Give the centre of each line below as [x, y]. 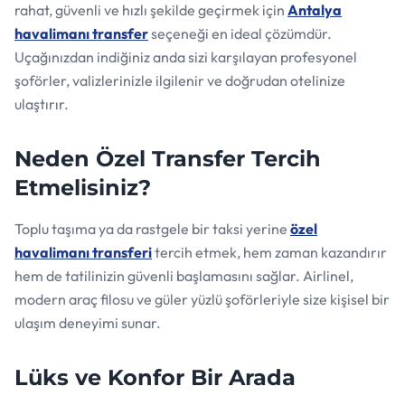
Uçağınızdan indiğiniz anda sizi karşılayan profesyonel [186, 57]
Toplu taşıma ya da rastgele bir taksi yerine [152, 228]
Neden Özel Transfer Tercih [168, 158]
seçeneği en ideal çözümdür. [240, 33]
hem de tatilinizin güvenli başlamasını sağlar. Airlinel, [184, 275]
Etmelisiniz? [83, 187]
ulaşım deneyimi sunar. [88, 322]
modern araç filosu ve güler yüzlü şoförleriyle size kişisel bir [202, 299]
